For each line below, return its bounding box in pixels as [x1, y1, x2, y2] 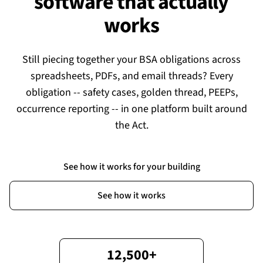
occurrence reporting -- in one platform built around [16, 102, 247, 116]
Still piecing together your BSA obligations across [22, 52, 241, 67]
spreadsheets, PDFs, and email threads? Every [30, 69, 233, 83]
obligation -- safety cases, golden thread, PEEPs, [25, 85, 238, 100]
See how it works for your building [63, 160, 200, 173]
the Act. [114, 118, 149, 133]
